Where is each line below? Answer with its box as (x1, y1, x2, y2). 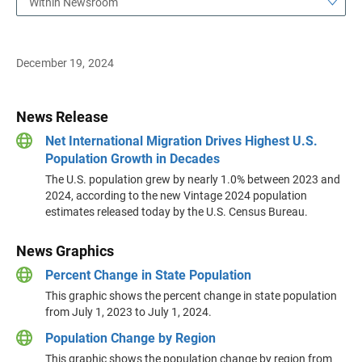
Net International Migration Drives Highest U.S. (45, 133, 318, 149)
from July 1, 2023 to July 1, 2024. (45, 305, 212, 318)
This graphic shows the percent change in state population (45, 289, 337, 302)
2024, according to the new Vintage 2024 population (45, 189, 307, 202)
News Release (16, 108, 108, 125)
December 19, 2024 (16, 57, 115, 69)
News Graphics (16, 242, 114, 259)
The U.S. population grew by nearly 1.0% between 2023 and (45, 173, 340, 186)
